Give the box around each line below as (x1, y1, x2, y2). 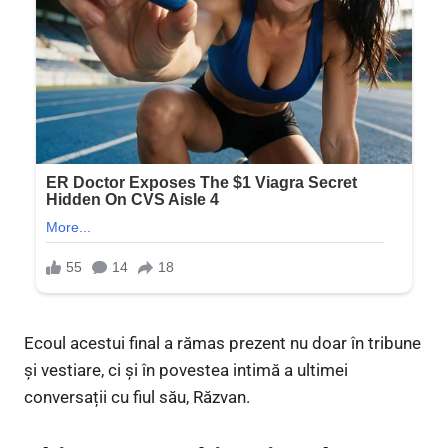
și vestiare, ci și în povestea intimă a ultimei (24, 360, 348, 381)
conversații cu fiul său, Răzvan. (24, 387, 250, 408)
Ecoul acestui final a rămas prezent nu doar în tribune (24, 333, 421, 354)
